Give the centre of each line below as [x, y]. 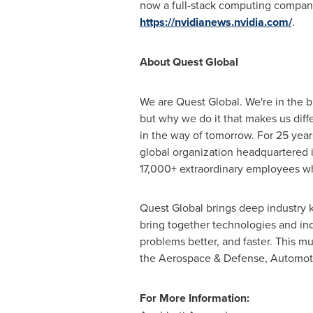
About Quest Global [189, 62]
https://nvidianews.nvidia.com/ [216, 22]
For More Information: [196, 298]
